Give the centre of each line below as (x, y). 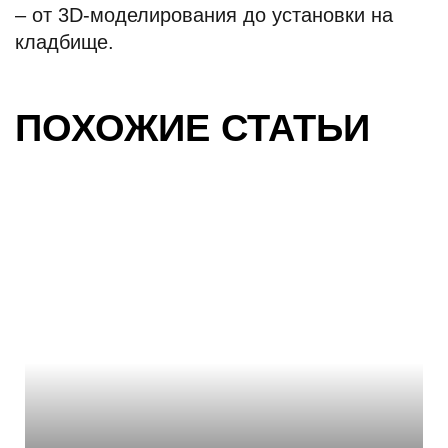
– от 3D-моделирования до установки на (204, 15)
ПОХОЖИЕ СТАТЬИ (192, 128)
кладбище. (64, 42)
